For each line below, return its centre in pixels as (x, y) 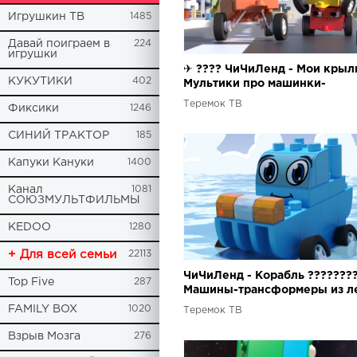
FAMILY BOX (43, 309)
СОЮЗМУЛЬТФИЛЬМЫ (74, 200)
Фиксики (33, 108)
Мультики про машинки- (255, 83)
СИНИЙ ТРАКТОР (59, 135)
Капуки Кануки (51, 163)
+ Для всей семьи (62, 255)
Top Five (31, 282)
